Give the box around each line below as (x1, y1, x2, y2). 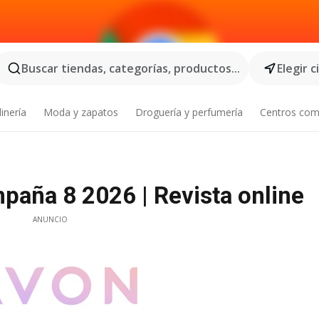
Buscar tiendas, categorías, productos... (21, 61, 240, 76)
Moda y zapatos (43, 105, 119, 119)
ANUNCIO (32, 214, 68, 224)
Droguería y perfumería (135, 105, 243, 119)
